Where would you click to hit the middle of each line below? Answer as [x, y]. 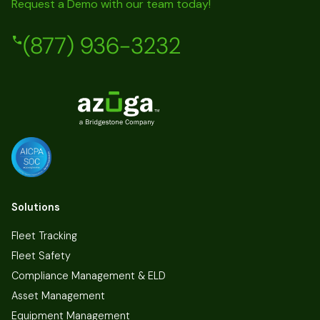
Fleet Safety [41, 255]
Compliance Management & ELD [89, 275]
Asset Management [58, 295]
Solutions [36, 207]
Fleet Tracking [44, 235]
